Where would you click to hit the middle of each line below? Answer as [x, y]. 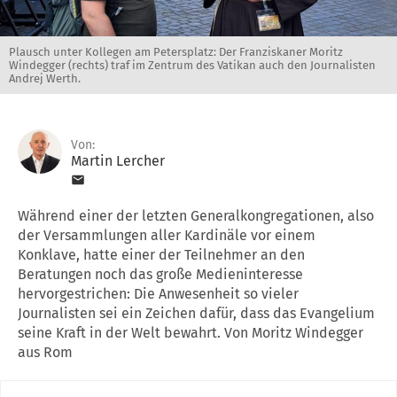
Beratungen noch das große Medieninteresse [160, 274]
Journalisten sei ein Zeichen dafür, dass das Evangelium [196, 313]
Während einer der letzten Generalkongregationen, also [196, 215]
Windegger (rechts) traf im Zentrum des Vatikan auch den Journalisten [192, 65]
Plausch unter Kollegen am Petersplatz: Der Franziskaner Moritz [176, 51]
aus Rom [45, 352]
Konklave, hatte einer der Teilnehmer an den [161, 254]
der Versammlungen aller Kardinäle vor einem [167, 235]
